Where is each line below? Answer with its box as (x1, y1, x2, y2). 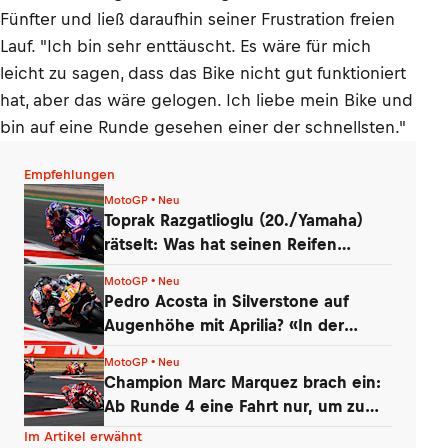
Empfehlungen (24, 167, 115, 182)
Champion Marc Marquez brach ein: (104, 372, 381, 391)
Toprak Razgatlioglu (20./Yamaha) (104, 210, 363, 229)
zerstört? (104, 258, 171, 277)
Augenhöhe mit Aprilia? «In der (104, 315, 344, 334)
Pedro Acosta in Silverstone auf (104, 291, 349, 310)
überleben (104, 420, 184, 439)
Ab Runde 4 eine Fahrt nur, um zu (104, 396, 365, 415)
